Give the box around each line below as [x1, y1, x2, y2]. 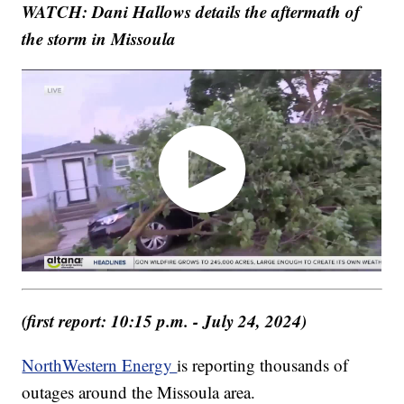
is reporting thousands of [177, 353, 349, 377]
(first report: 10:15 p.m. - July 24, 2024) [22, 308, 308, 334]
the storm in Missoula [22, 25, 177, 50]
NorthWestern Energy [22, 353, 178, 377]
